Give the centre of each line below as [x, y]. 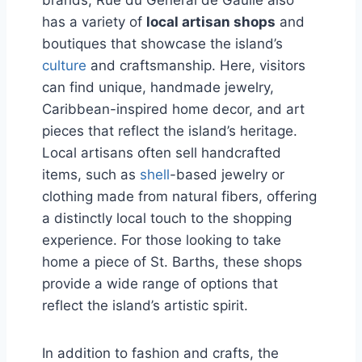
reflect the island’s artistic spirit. [145, 305]
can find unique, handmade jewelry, [158, 87]
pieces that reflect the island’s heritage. [170, 130]
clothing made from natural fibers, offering [179, 196]
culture [64, 65]
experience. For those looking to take [162, 240]
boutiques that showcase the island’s [162, 43]
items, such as [91, 174]
